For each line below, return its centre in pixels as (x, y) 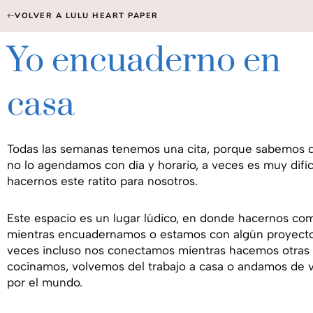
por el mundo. (45, 282)
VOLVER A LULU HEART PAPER (87, 16)
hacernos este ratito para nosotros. (102, 181)
